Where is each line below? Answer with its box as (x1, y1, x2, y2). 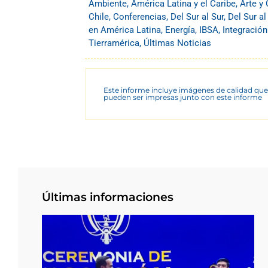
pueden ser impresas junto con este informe (103, 93, 262, 102)
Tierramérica (89, 38, 139, 49)
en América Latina (89, 25, 161, 36)
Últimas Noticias (144, 38, 211, 49)
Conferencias (113, 11, 166, 23)
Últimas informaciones (42, 190, 173, 205)
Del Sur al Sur (170, 11, 224, 23)
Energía (165, 25, 195, 36)
